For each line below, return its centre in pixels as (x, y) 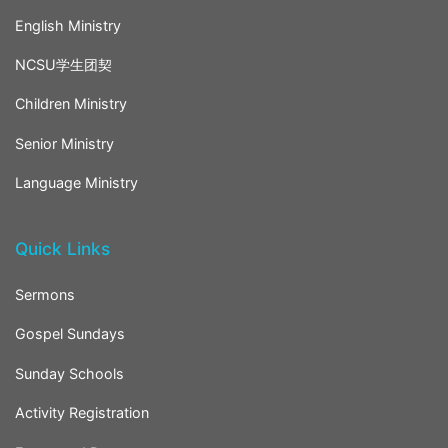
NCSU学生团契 (63, 65)
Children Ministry (71, 104)
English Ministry (68, 25)
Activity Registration (82, 413)
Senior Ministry (64, 143)
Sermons (45, 294)
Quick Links (62, 249)
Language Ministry (76, 183)
